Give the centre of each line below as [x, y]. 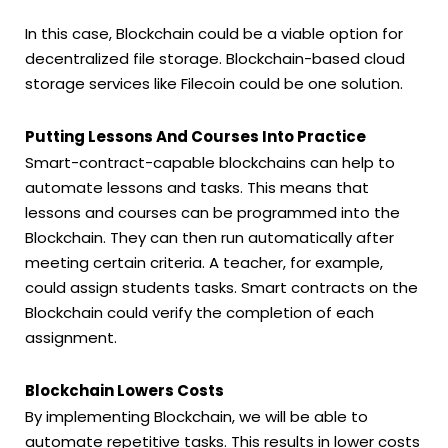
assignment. [71, 337]
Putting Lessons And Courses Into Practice [195, 136]
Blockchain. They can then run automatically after [209, 237]
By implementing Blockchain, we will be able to [196, 417]
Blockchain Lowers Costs [124, 391]
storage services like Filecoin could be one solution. [214, 83]
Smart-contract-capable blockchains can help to [210, 162]
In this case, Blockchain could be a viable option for [214, 33]
